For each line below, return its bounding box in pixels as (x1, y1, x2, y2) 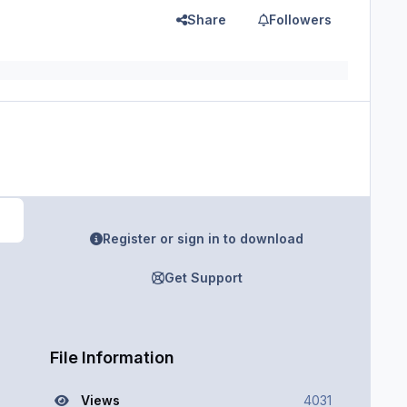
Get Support (164, 269, 243, 285)
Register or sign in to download (103, 231, 304, 247)
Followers (269, 11, 333, 27)
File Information (49, 346, 174, 367)
